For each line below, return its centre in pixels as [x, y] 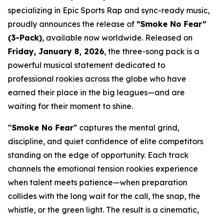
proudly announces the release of [72, 24]
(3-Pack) [25, 38]
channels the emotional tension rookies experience [103, 169]
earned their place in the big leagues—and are [96, 92]
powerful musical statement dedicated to [87, 65]
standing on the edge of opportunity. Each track [98, 155]
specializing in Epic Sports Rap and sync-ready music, [109, 10]
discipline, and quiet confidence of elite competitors [106, 141]
